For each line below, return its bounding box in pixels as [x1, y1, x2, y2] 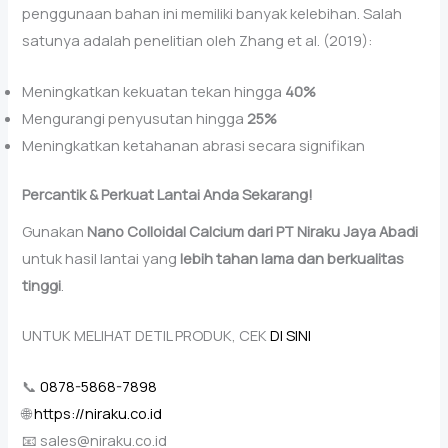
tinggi [22, 274, 62, 295]
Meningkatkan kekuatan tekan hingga [22, 80, 286, 101]
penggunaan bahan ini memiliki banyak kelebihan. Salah [22, 3, 403, 24]
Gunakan [22, 220, 88, 241]
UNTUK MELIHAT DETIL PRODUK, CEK [22, 325, 271, 346]
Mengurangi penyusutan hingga [22, 107, 248, 128]
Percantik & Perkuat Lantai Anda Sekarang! [22, 183, 314, 204]
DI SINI [270, 325, 312, 346]
